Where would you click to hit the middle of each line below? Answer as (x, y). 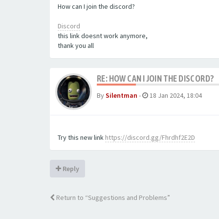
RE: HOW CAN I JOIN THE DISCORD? (155, 78)
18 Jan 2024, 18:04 (176, 95)
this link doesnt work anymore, (103, 36)
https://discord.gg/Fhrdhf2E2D (150, 137)
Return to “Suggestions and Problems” (112, 197)
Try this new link (81, 137)
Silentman (121, 95)
